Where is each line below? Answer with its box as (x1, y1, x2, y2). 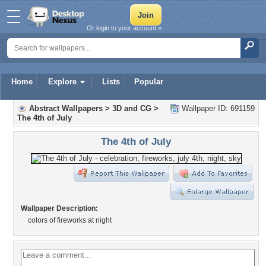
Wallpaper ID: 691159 (179, 104, 255, 113)
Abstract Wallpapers (29, 104, 103, 113)
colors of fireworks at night (28, 216, 112, 224)
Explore (48, 77, 77, 86)
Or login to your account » (87, 24, 161, 31)
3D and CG (112, 104, 151, 113)
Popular (134, 77, 163, 86)
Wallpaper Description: (21, 204, 98, 213)
